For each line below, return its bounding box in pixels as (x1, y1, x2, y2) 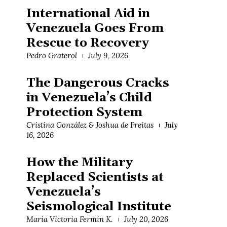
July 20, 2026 (124, 214, 169, 224)
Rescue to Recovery (26, 35, 149, 51)
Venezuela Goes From (26, 21, 164, 36)
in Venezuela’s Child (26, 90, 153, 106)
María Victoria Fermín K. (26, 214, 113, 224)
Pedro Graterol (26, 51, 77, 61)
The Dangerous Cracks (26, 75, 170, 91)
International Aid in (26, 6, 150, 22)
